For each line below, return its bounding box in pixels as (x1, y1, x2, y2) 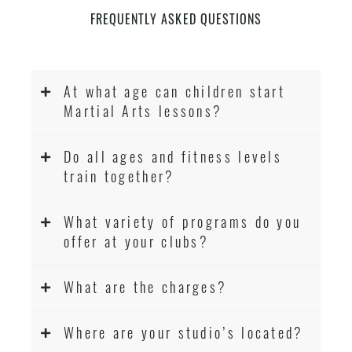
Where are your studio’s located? (64, 321, 304, 343)
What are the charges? (64, 275, 228, 297)
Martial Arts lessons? (64, 99, 223, 121)
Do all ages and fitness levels (64, 145, 283, 167)
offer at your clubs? (64, 229, 210, 251)
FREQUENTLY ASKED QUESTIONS (90, 9, 262, 28)
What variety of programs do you (64, 210, 302, 232)
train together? (64, 164, 175, 186)
